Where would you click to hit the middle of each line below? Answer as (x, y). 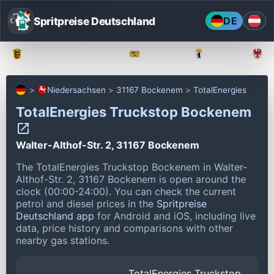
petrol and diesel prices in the (86, 203)
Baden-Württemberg (71, 54)
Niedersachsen (76, 90)
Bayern (162, 54)
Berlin (223, 54)
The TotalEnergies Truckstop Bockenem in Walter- (131, 167)
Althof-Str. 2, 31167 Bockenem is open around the (131, 179)
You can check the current (175, 191)
